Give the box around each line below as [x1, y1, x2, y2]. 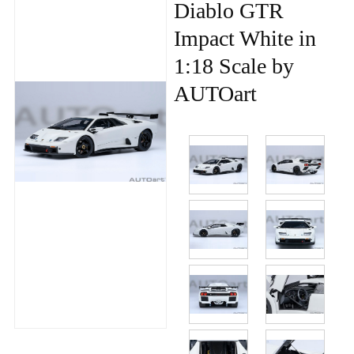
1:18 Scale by [173, 54, 294, 79]
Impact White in [173, 26, 316, 51]
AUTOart [173, 81, 257, 107]
